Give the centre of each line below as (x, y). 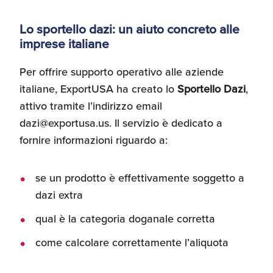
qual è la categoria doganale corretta (125, 218)
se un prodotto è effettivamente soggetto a (140, 178)
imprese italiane (64, 43)
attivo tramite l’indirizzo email (91, 106)
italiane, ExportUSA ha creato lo (98, 89)
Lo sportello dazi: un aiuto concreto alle (129, 29)
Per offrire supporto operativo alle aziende (122, 72)
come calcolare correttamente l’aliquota (132, 242)
